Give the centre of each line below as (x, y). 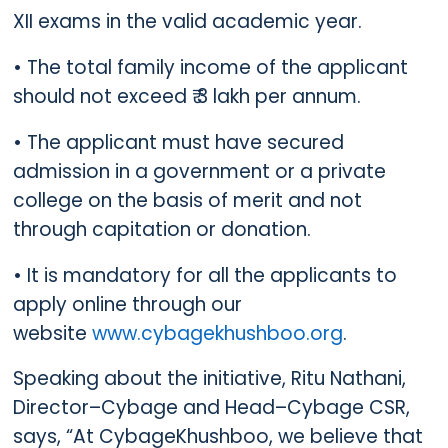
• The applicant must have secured (178, 142)
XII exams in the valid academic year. (187, 22)
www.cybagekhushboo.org (217, 333)
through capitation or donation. (164, 229)
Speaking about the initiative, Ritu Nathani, (209, 379)
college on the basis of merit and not (187, 200)
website (52, 333)
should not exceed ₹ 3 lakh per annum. (186, 97)
